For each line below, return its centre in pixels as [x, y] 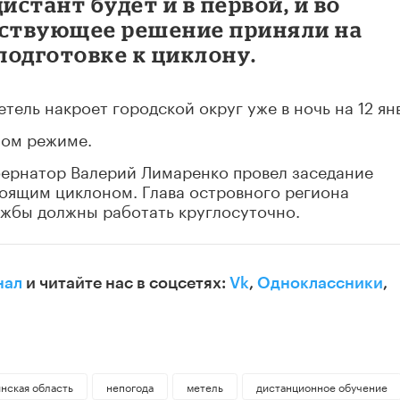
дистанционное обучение [321, 386]
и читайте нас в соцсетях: [126, 283]
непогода [129, 386]
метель [204, 386]
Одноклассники [320, 283]
